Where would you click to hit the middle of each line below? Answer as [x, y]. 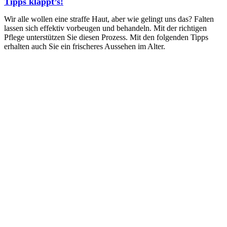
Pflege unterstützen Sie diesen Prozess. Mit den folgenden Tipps [106, 37]
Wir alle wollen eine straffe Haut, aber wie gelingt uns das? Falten [109, 19]
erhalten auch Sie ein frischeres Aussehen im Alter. [85, 46]
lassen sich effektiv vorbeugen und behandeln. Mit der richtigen [105, 28]
